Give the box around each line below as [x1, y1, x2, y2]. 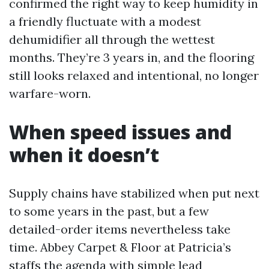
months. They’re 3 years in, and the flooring [9, 50, 254, 65]
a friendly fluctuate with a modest [9, 14, 201, 29]
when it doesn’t [9, 142, 159, 168]
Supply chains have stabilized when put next [9, 186, 259, 201]
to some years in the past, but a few [9, 204, 209, 219]
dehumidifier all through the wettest [9, 32, 215, 47]
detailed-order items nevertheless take [9, 222, 231, 237]
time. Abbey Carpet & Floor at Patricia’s [9, 240, 231, 255]
